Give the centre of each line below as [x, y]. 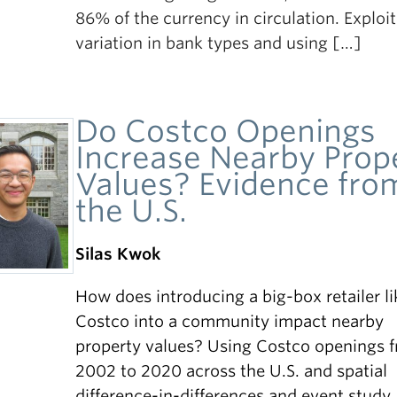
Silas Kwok [118, 254]
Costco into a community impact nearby [230, 321]
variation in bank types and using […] [219, 43]
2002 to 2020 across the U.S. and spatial [232, 371]
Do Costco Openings [226, 131]
